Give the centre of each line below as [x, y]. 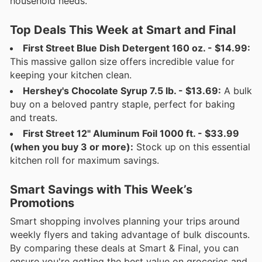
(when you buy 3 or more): [72, 146]
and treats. [34, 117]
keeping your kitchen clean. [71, 75]
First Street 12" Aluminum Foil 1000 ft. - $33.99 [131, 133]
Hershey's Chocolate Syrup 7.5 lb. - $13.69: [122, 90]
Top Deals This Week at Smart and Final [123, 30]
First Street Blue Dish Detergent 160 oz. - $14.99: [137, 48]
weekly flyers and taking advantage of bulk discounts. [130, 234]
